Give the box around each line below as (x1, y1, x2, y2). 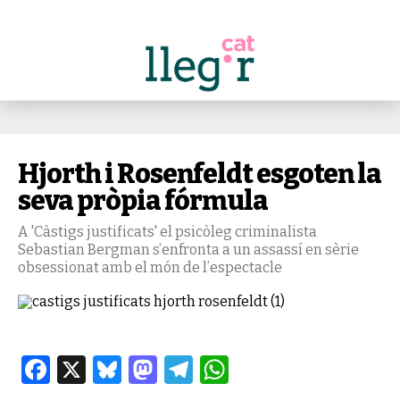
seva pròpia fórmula (18, 185, 268, 217)
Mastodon (157, 353, 290, 387)
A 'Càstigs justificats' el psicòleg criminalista (18, 223, 317, 240)
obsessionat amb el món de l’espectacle (18, 259, 282, 276)
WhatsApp (229, 353, 373, 387)
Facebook (50, 353, 177, 387)
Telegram (193, 353, 321, 387)
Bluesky (121, 353, 229, 387)
